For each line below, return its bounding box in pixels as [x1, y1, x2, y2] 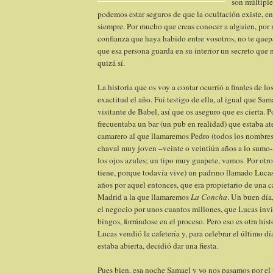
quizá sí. [97, 57, 125, 69]
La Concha [191, 191, 227, 203]
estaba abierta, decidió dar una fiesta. [97, 240, 218, 252]
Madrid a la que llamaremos [97, 191, 191, 203]
